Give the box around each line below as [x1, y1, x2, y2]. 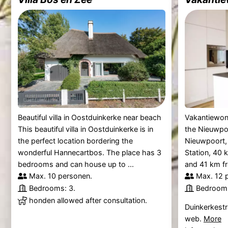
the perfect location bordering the [17, 136, 133, 145]
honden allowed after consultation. [28, 195, 147, 205]
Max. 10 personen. [28, 171, 92, 180]
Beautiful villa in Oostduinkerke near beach [17, 112, 161, 122]
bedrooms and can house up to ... [17, 159, 134, 168]
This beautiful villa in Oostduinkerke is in [17, 124, 153, 133]
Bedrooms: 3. [28, 183, 75, 192]
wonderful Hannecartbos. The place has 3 [17, 148, 161, 157]
